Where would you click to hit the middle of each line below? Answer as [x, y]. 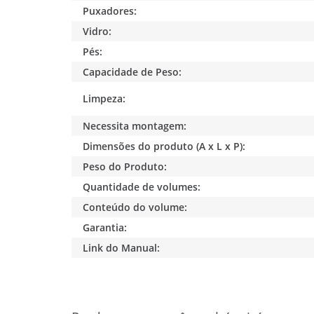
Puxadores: [110, 11]
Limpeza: [104, 98]
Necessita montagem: [135, 125]
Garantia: [105, 227]
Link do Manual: [122, 247]
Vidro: [97, 31]
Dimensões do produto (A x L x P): [164, 146]
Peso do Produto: [125, 166]
